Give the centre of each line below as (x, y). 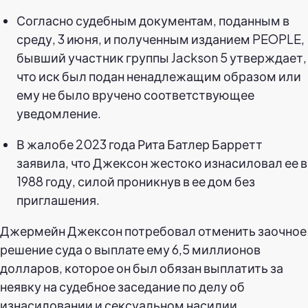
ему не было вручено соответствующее (135, 94)
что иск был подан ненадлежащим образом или (159, 76)
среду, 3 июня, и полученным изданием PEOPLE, (161, 38)
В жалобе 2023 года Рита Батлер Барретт (140, 144)
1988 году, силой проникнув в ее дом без (136, 181)
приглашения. (58, 199)
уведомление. (59, 113)
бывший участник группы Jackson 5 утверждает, (162, 57)
